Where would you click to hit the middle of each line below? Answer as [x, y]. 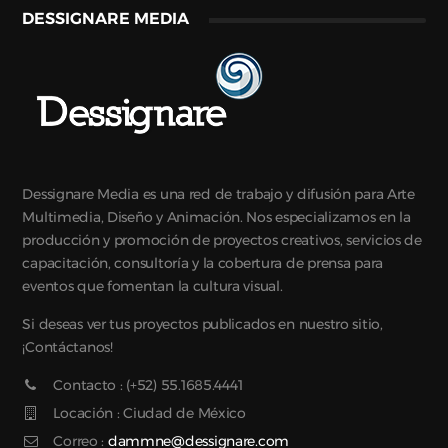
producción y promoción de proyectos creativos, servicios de [222, 239]
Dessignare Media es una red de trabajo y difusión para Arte [218, 193]
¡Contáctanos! [67, 346]
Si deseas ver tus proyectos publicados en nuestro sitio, [202, 323]
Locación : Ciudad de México [149, 412]
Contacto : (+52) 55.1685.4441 [148, 384]
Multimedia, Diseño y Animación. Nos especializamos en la [216, 216]
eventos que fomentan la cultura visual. [152, 285]
